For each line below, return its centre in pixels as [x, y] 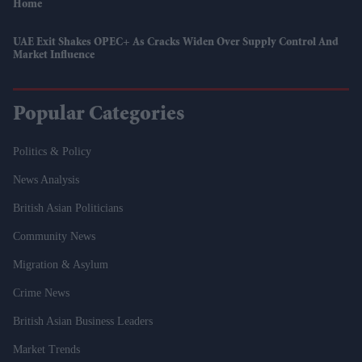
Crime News [41, 293]
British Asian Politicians [68, 208]
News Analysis [46, 180]
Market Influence [54, 56]
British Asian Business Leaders [83, 322]
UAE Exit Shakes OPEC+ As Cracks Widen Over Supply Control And [176, 43]
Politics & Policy [52, 152]
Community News [54, 237]
